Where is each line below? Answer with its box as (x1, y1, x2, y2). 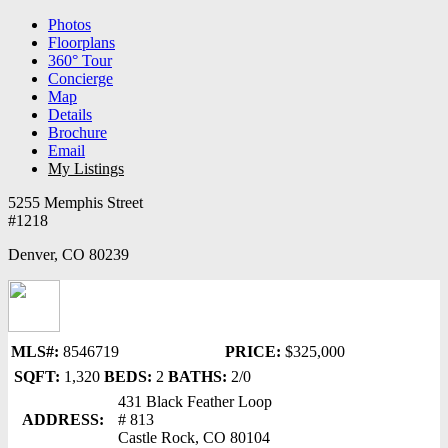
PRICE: (225, 343, 281, 360)
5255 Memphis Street (8, 194, 143, 211)
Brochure (48, 124, 107, 141)
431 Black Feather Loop (118, 393, 272, 410)
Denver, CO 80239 (8, 246, 129, 263)
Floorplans (48, 34, 115, 51)
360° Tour (48, 52, 112, 69)
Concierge (48, 70, 113, 87)
